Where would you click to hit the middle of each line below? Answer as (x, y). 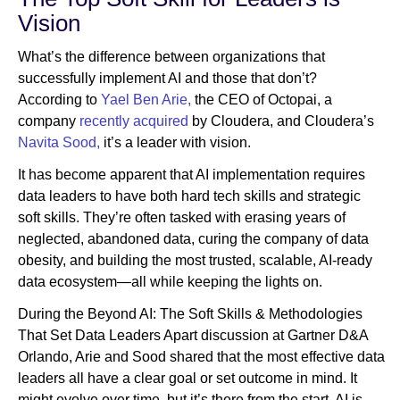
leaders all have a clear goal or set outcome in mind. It (187, 379)
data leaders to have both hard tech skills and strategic (189, 196)
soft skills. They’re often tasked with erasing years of (182, 218)
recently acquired (132, 121)
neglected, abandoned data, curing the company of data (193, 239)
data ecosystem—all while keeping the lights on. (170, 282)
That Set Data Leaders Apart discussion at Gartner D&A (193, 336)
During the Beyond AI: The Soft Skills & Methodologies (190, 314)
